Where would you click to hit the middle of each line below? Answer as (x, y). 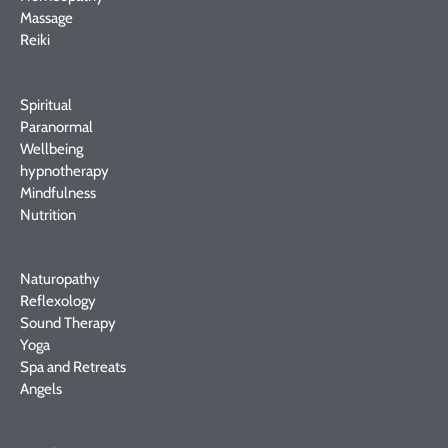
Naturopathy (60, 279)
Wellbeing (51, 148)
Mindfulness (58, 192)
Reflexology (58, 301)
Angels (41, 389)
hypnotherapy (64, 170)
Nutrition (48, 214)
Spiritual (46, 104)
